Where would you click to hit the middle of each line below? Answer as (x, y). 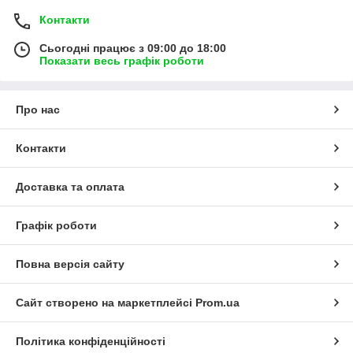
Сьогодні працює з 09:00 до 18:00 (133, 48)
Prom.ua (217, 302)
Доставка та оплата (70, 186)
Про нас (38, 109)
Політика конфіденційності (91, 341)
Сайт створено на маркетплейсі (106, 302)
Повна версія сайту (70, 264)
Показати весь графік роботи (122, 60)
